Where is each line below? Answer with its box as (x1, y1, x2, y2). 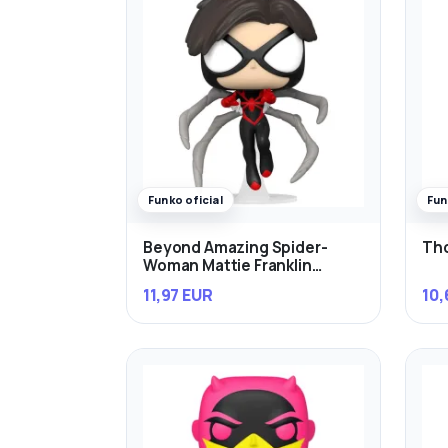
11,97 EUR (143, 284, 213, 307)
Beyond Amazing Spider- (143, 236, 328, 258)
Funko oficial (148, 191, 223, 207)
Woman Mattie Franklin (143, 254, 312, 276)
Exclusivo (143, 272, 213, 294)
